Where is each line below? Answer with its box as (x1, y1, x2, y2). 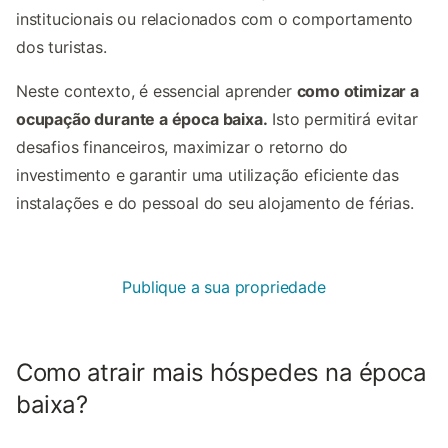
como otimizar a (296, 81, 419, 102)
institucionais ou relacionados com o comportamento (16, 9, 414, 30)
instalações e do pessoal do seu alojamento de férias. (16, 193, 414, 214)
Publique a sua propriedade (122, 277, 326, 298)
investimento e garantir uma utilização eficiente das (16, 165, 399, 186)
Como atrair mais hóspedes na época (16, 358, 427, 388)
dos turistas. (16, 37, 107, 58)
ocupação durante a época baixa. (16, 109, 268, 130)
